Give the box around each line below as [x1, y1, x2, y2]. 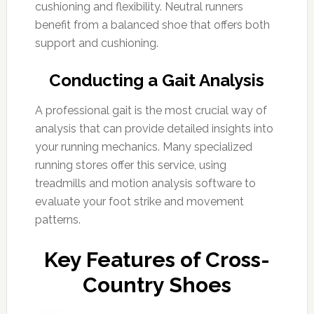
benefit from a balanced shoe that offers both [34, 18, 270, 32]
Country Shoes [82, 273, 231, 297]
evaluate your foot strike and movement [34, 195, 244, 208]
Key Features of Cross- [43, 247, 270, 272]
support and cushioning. [34, 36, 158, 50]
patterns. [34, 213, 81, 226]
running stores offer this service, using [34, 158, 226, 172]
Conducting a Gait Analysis [49, 70, 265, 90]
